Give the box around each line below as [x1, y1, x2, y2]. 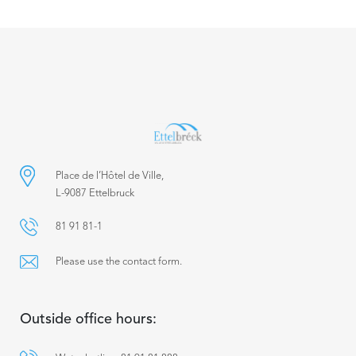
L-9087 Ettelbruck [56, 188, 134, 199]
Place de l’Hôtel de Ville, [56, 170, 164, 181]
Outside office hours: [20, 311, 157, 327]
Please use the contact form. [56, 256, 182, 267]
